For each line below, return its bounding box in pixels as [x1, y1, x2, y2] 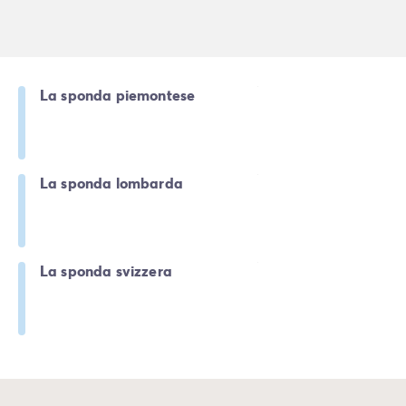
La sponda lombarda [40, 173, 183, 192]
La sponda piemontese [40, 85, 196, 104]
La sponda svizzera [40, 261, 172, 280]
